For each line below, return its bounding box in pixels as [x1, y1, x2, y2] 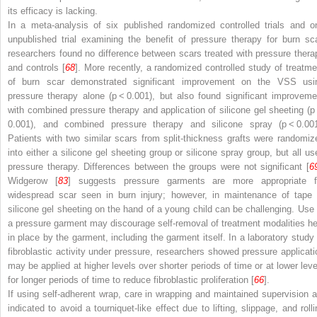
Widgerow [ [8, 175, 58, 186]
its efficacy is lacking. [8, 5, 98, 16]
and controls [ [8, 62, 65, 73]
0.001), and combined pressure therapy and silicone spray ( [8, 118, 282, 129]
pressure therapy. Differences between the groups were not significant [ [8, 161, 309, 172]
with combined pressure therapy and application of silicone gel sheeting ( [8, 104, 310, 115]
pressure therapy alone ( [8, 90, 113, 101]
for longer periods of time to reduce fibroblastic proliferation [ [8, 274, 254, 285]
